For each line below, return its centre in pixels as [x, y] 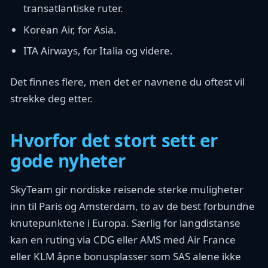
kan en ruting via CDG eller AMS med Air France [123, 239]
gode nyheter [68, 160]
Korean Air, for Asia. [70, 29]
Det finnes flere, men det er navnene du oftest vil [127, 82]
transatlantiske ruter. [74, 8]
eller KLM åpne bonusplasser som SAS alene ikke [126, 256]
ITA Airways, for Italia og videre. [98, 51]
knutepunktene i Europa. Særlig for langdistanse [125, 223]
